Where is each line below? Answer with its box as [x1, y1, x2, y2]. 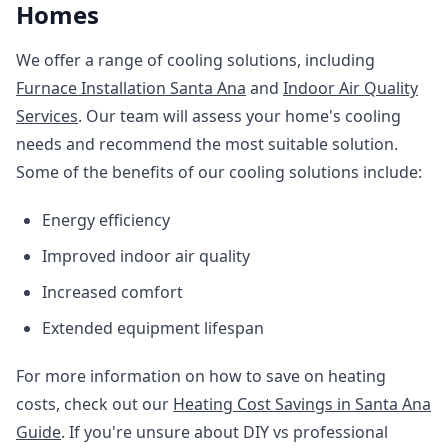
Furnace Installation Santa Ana [16, 77, 246, 99]
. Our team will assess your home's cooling [78, 105, 401, 127]
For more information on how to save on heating [16, 365, 386, 387]
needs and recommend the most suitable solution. [16, 133, 398, 155]
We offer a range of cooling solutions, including [16, 49, 375, 71]
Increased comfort [42, 281, 183, 303]
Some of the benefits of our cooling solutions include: [16, 161, 422, 183]
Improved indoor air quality [42, 245, 250, 267]
